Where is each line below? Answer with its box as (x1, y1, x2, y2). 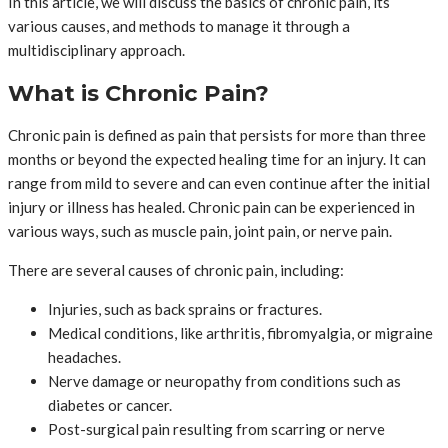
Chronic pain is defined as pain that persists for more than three (8, 126, 426, 145)
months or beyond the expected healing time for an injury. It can (8, 150, 426, 169)
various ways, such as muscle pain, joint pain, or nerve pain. (8, 222, 392, 241)
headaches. (48, 348, 121, 367)
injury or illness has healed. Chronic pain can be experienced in (8, 198, 415, 217)
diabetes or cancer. (48, 396, 172, 415)
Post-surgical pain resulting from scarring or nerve (48, 420, 385, 439)
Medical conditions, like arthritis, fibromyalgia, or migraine (48, 324, 433, 343)
